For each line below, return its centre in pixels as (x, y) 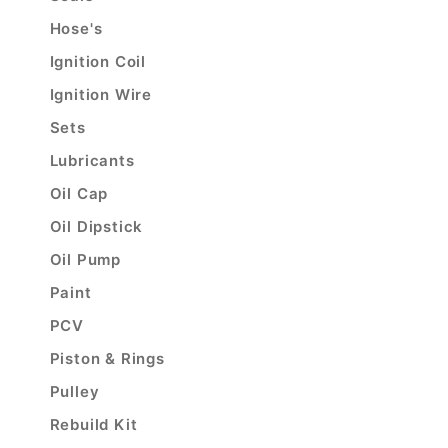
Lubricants (92, 160)
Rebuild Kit (93, 424)
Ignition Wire (101, 94)
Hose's (76, 28)
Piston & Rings (107, 358)
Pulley (74, 391)
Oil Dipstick (96, 226)
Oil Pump (85, 259)
